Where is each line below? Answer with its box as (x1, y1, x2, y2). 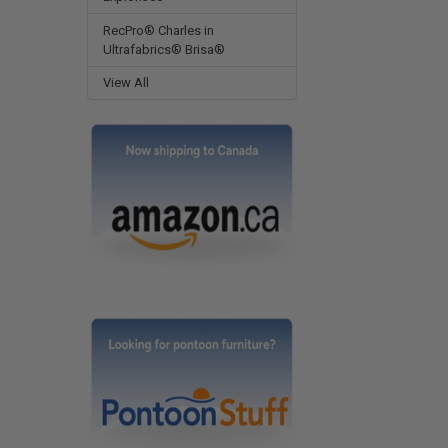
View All (102, 75, 149, 91)
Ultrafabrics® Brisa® (102, 41, 225, 57)
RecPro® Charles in (102, 22, 214, 38)
